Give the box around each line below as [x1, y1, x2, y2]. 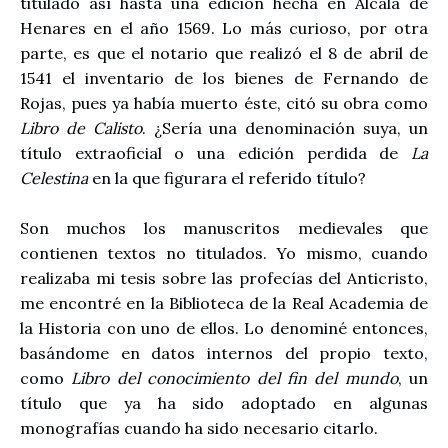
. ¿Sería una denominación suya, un [141, 117, 429, 138]
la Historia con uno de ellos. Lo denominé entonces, [20, 318, 428, 339]
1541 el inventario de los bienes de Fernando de [20, 67, 428, 88]
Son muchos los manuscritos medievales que [20, 218, 428, 239]
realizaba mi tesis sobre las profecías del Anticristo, [20, 268, 428, 289]
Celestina [20, 167, 88, 188]
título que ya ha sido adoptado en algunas [20, 393, 428, 414]
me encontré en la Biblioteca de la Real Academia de [20, 293, 428, 314]
